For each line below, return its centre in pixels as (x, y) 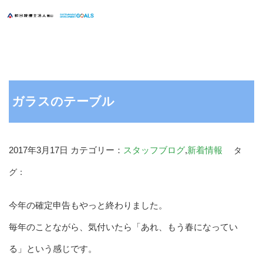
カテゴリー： (97, 150)
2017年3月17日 (38, 150)
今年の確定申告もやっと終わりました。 (88, 205)
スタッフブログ (154, 150)
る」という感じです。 (53, 248)
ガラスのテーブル (63, 102)
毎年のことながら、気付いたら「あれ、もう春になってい (123, 227)
